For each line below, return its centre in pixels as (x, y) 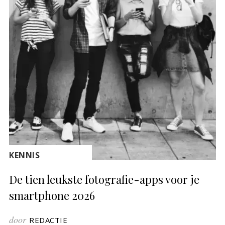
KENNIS (25, 155)
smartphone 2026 (52, 195)
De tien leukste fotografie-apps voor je (104, 179)
